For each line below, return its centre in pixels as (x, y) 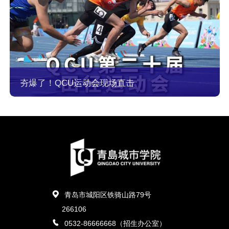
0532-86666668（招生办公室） (115, 223)
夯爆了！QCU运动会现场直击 (77, 83)
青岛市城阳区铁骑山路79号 (108, 195)
